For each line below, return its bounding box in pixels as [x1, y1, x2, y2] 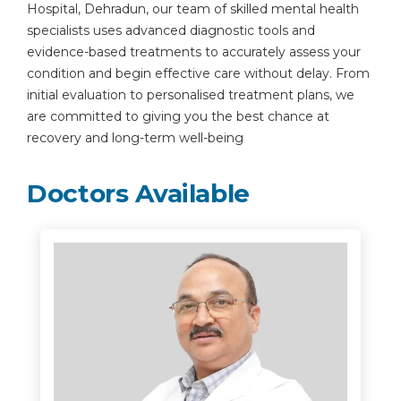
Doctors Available [27, 178, 251, 209]
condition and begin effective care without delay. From [27, 65, 370, 81]
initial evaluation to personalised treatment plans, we [27, 87, 354, 103]
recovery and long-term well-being [27, 130, 243, 146]
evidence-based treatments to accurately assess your [27, 44, 361, 60]
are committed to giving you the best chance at [27, 108, 329, 124]
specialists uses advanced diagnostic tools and [27, 22, 315, 38]
